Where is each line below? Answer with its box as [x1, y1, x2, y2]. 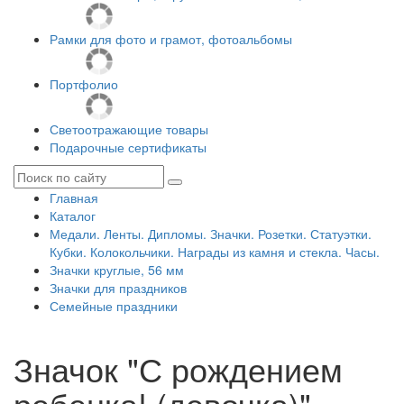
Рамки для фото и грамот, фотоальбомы [50, 30, 292, 48]
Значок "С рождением [14, 345, 343, 391]
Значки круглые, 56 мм [50, 261, 184, 279]
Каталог [50, 207, 96, 225]
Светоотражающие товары [50, 120, 208, 138]
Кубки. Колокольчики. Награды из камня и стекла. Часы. [50, 243, 380, 261]
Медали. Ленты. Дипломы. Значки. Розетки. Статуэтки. [50, 225, 372, 243]
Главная [50, 188, 98, 207]
